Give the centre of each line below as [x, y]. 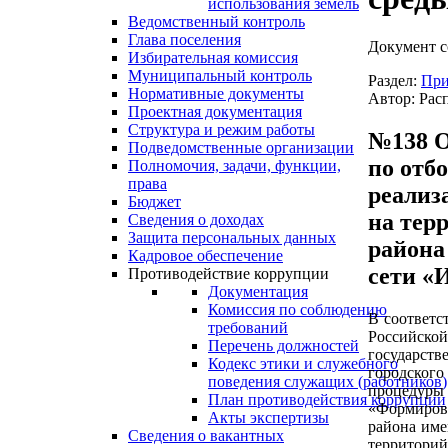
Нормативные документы [216, 94]
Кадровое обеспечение [205, 256]
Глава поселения [184, 40]
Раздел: [394, 81]
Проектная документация [215, 112]
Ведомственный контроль [216, 22]
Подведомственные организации [241, 148]
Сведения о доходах [196, 220]
